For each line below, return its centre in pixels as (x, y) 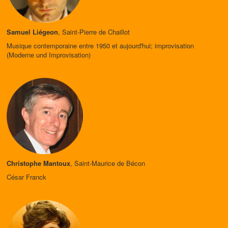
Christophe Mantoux (38, 163)
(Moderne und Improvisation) (49, 55)
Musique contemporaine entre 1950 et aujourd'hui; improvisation (100, 46)
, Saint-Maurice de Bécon (108, 163)
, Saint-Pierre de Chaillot (94, 32)
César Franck (26, 177)
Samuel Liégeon (32, 32)
